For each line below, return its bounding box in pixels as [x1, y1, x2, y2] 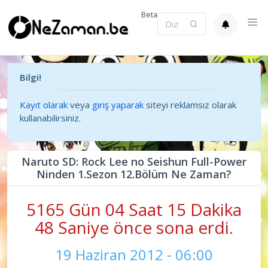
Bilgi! [20, 71, 41, 83]
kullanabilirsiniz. [20, 111, 81, 124]
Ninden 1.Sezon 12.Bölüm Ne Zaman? [36, 166, 232, 181]
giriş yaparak [92, 98, 144, 111]
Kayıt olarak [20, 98, 68, 111]
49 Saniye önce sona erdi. [35, 215, 233, 239]
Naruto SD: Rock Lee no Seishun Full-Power [22, 154, 246, 169]
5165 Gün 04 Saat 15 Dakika [26, 197, 242, 221]
